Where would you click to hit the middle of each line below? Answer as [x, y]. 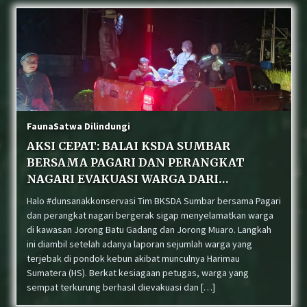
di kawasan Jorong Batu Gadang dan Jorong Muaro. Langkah [149, 230]
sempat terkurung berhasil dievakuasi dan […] [121, 287]
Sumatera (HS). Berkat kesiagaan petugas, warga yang [137, 273]
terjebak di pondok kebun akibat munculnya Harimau [133, 258]
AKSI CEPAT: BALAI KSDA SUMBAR [128, 146]
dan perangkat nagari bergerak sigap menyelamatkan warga [150, 215]
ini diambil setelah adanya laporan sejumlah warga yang [139, 244]
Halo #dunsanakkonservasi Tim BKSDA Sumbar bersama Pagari [153, 201]
